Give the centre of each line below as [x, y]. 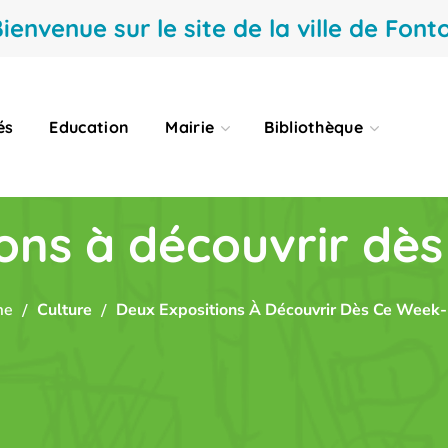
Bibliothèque [314, 127]
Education [89, 127]
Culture [64, 310]
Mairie [190, 127]
